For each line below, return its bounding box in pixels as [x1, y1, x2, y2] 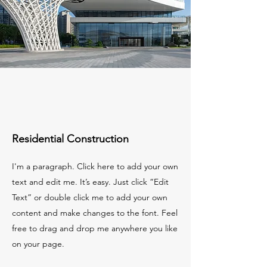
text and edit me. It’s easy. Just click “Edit [12, 176, 169, 187]
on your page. [12, 238, 64, 249]
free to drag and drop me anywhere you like [12, 223, 178, 234]
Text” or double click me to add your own [12, 192, 167, 203]
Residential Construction [12, 132, 129, 145]
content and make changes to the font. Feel [12, 207, 178, 218]
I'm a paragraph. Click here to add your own [12, 161, 178, 172]
